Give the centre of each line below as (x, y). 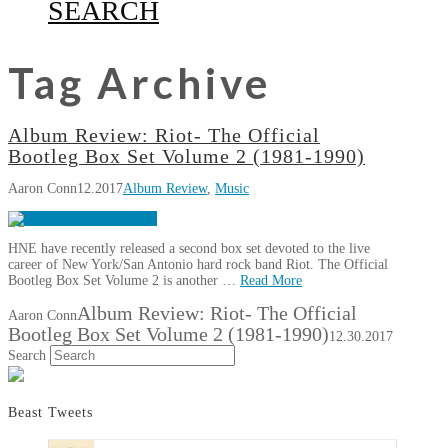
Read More (271, 280)
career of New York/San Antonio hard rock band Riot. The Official (198, 264)
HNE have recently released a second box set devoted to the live (189, 248)
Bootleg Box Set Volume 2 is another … (124, 280)
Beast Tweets (50, 412)
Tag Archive (139, 83)
